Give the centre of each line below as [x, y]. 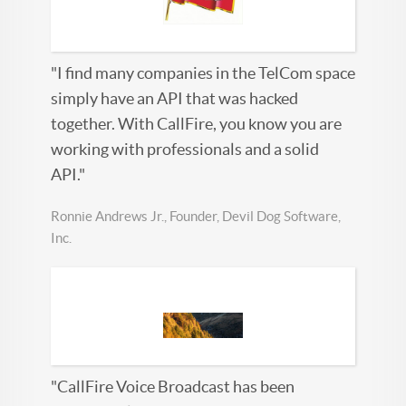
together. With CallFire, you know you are [196, 124]
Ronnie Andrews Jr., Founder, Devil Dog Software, [196, 217]
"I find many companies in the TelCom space [203, 73]
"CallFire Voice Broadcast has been [173, 386]
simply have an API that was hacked [174, 99]
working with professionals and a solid [185, 150]
